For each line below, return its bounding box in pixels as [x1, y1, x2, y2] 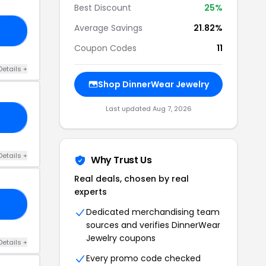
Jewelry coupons [86, 232, 156, 244]
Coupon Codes [74, 42, 137, 54]
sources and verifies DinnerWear [86, 218, 220, 231]
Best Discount [74, 1, 131, 14]
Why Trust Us [91, 153, 152, 167]
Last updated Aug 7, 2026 [105, 103, 192, 113]
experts [74, 185, 107, 198]
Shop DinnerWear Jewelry [97, 78, 209, 90]
